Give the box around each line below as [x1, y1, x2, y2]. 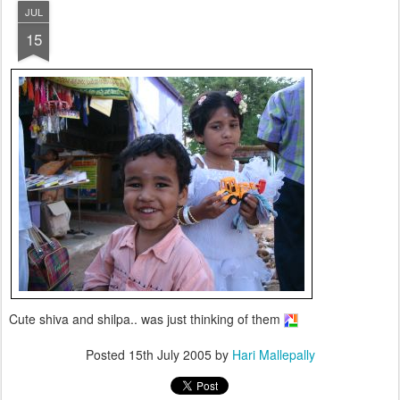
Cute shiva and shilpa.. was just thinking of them [9, 309, 284, 328]
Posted [85, 346, 129, 363]
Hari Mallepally [231, 346, 315, 363]
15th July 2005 [128, 346, 212, 363]
